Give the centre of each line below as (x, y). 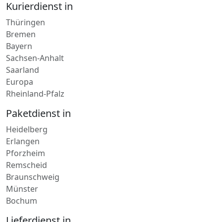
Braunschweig (33, 129)
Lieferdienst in (38, 172)
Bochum (22, 153)
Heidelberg (27, 82)
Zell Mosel (25, 212)
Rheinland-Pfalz (35, 46)
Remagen (24, 200)
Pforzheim (26, 105)
